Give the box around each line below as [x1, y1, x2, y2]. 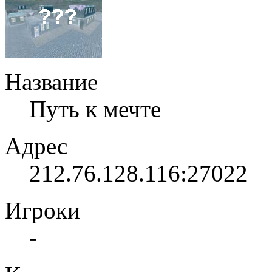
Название [5, 68, 98, 95]
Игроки [5, 197, 80, 223]
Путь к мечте [29, 95, 161, 122]
